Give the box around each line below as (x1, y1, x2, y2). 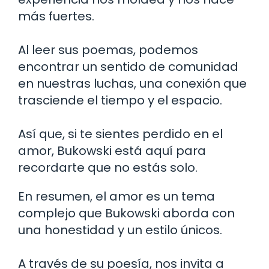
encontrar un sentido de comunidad (18, 58, 238, 75)
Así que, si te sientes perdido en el (18, 125, 223, 142)
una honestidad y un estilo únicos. (18, 221, 222, 238)
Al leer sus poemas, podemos (18, 41, 198, 58)
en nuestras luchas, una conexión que (18, 74, 247, 92)
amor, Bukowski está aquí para (18, 142, 206, 159)
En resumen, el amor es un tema (18, 187, 215, 205)
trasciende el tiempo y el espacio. (18, 91, 222, 109)
